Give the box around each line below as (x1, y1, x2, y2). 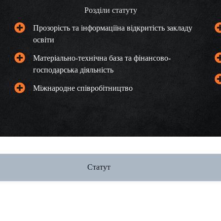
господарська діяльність (33, 65, 114, 74)
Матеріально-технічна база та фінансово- (33, 53, 171, 62)
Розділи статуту (84, 6, 137, 14)
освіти (33, 35, 55, 44)
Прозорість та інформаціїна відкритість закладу (33, 23, 193, 32)
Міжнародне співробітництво (33, 83, 133, 92)
